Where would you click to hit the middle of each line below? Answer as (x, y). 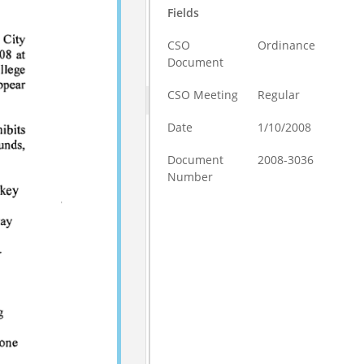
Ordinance (287, 45)
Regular (279, 95)
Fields (184, 13)
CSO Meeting (203, 95)
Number (191, 177)
